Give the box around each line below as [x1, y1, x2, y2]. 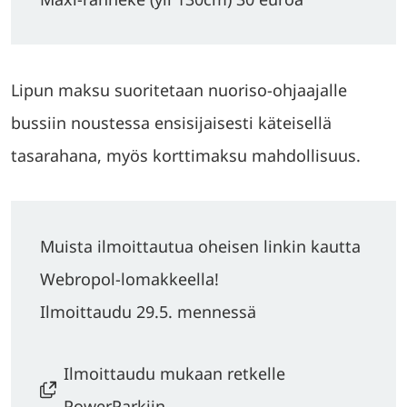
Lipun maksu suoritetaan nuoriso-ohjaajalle [11, 79, 347, 101]
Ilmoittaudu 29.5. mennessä [40, 301, 256, 323]
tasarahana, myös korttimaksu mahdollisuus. [11, 144, 361, 166]
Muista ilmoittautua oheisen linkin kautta [40, 235, 361, 257]
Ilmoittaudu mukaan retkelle [64, 362, 286, 384]
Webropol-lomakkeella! [40, 268, 219, 290]
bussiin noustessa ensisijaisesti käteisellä [11, 112, 332, 134]
